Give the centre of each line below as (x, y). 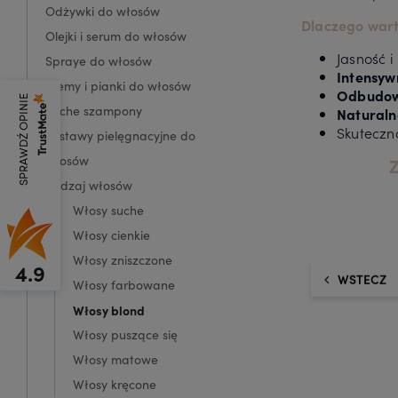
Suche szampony (94, 110)
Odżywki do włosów (103, 11)
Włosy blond (109, 310)
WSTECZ (362, 279)
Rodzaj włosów (89, 185)
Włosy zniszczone (123, 259)
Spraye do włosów (99, 60)
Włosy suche (108, 210)
